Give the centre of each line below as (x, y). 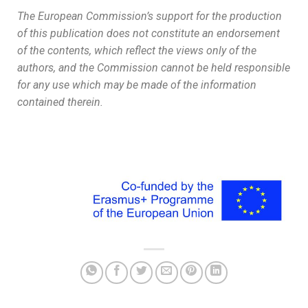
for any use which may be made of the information (137, 85)
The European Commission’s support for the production (150, 16)
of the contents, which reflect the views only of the (137, 51)
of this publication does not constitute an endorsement (148, 33)
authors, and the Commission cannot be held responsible (154, 68)
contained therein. (60, 102)
